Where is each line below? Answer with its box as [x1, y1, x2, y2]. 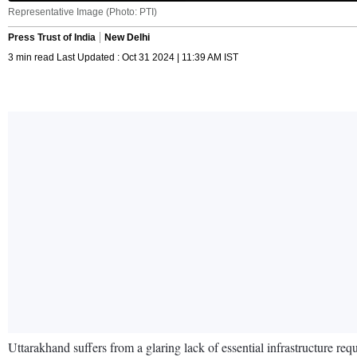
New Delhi [104, 31, 150, 43]
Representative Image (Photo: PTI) [8, 6, 157, 18]
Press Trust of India [8, 31, 96, 43]
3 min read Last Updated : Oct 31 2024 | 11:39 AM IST [8, 51, 238, 63]
